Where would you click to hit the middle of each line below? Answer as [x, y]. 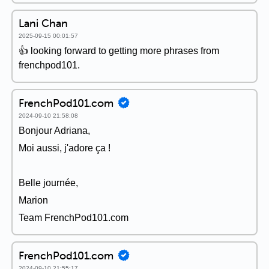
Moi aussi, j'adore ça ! [65, 148]
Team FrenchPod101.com [74, 218]
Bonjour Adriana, [54, 131]
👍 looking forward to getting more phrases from [119, 51]
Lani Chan [43, 23]
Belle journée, [48, 183]
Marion [33, 200]
